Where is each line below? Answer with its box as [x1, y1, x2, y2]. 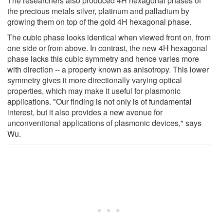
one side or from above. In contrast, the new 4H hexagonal [7, 42, 207, 54]
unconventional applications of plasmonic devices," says [7, 117, 201, 128]
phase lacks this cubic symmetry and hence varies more [7, 53, 199, 64]
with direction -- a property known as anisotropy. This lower [7, 63, 209, 75]
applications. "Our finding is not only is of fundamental [7, 95, 192, 107]
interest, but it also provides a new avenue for [7, 106, 163, 118]
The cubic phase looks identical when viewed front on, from [7, 31, 211, 43]
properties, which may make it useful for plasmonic [7, 85, 181, 96]
